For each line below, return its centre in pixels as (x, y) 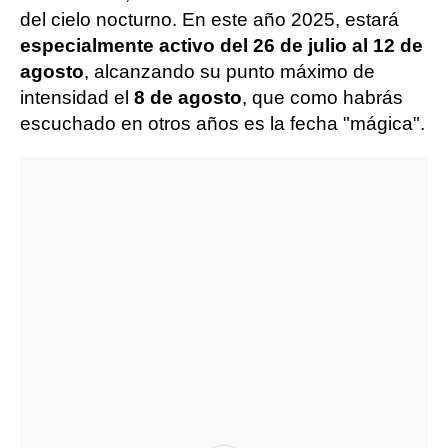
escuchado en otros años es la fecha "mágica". (222, 123)
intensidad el (77, 97)
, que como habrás (322, 97)
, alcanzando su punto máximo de (229, 71)
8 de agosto (188, 97)
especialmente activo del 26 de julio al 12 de (221, 45)
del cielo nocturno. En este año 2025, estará (209, 19)
